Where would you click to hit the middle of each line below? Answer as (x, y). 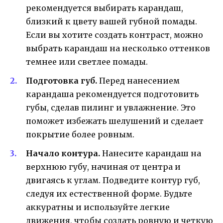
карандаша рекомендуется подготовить (112, 94)
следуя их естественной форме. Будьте (109, 194)
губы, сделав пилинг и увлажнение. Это (111, 107)
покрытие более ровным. (80, 134)
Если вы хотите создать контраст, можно (114, 35)
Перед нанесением (138, 80)
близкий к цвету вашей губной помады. (111, 21)
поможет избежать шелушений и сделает (115, 121)
